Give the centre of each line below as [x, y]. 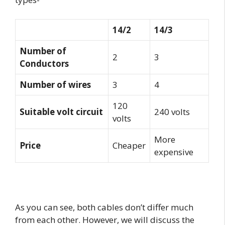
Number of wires [55, 84]
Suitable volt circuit [61, 111]
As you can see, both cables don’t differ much [104, 207]
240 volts [172, 111]
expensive [174, 152]
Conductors [44, 63]
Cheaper [129, 145]
